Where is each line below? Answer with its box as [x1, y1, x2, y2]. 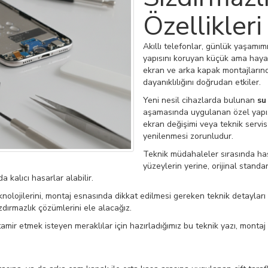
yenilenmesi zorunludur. [143, 130, 233, 142]
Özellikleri [143, 8, 262, 44]
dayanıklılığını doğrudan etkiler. [143, 77, 261, 88]
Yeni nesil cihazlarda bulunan [143, 95, 257, 106]
